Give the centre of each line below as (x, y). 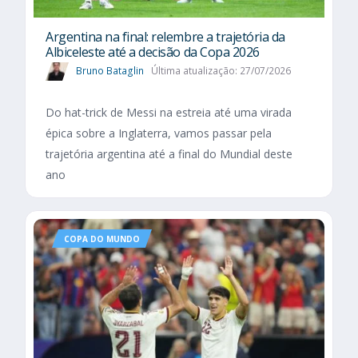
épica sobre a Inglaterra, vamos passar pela (159, 133)
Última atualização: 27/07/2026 (221, 70)
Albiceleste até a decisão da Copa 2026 (153, 52)
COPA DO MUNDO (102, 239)
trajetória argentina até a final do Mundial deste (169, 154)
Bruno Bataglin (110, 70)
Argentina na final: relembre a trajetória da (165, 36)
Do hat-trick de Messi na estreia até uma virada (169, 113)
